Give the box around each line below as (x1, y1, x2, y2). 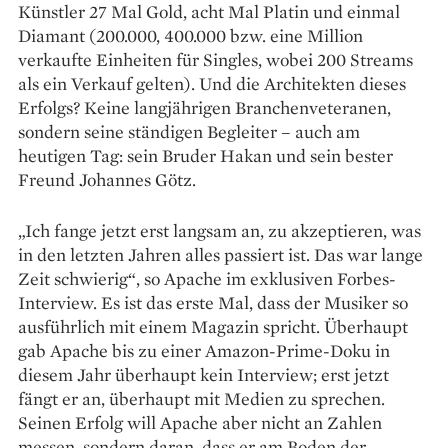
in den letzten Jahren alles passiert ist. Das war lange (18, 242, 423, 266)
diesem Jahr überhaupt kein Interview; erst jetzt (18, 362, 389, 386)
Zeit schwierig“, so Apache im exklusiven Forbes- (18, 266, 396, 290)
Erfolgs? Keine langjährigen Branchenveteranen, (18, 95, 391, 119)
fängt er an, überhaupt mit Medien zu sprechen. (18, 386, 385, 410)
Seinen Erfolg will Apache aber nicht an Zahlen (18, 410, 382, 434)
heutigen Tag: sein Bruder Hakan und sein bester (18, 143, 393, 167)
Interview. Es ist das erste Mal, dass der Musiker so (18, 290, 408, 314)
